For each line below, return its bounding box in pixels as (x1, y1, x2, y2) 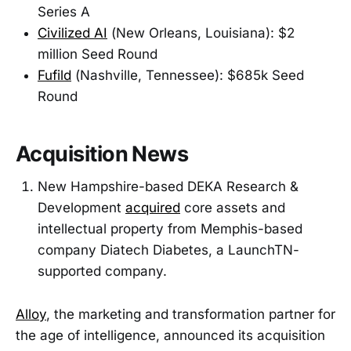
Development (38, 200, 125, 216)
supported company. (38, 263, 167, 280)
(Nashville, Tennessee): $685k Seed (71, 67, 304, 84)
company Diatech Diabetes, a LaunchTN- (38, 242, 299, 259)
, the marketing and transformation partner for (46, 306, 335, 322)
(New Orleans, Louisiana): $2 (107, 25, 295, 42)
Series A (38, 4, 90, 20)
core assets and (180, 200, 285, 216)
